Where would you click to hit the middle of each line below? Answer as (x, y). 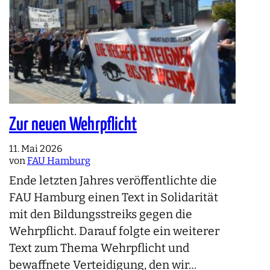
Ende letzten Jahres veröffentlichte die (113, 181)
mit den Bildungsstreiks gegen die (101, 215)
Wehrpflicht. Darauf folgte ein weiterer (115, 231)
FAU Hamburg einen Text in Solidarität (114, 198)
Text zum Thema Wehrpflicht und (99, 248)
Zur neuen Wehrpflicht (73, 125)
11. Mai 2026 (36, 149)
